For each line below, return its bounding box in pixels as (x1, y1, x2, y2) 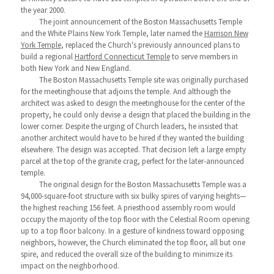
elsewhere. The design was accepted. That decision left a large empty (20, 144, 246, 155)
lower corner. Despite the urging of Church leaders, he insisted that (20, 121, 238, 131)
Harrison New (204, 28, 248, 39)
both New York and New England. (20, 63, 131, 73)
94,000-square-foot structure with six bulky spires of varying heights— (20, 191, 246, 201)
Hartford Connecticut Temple (74, 51, 170, 62)
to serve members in (169, 51, 238, 62)
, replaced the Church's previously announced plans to (61, 40, 240, 50)
